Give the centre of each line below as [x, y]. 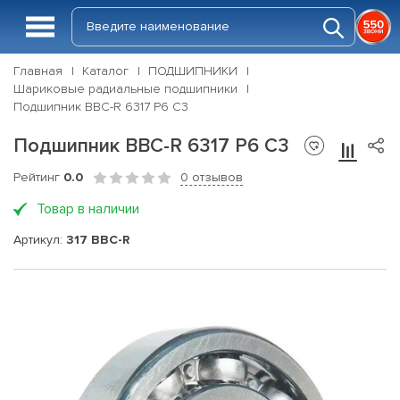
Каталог [105, 71]
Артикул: [40, 239]
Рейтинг [38, 177]
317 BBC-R [98, 239]
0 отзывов [212, 177]
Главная [38, 71]
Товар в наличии [88, 209]
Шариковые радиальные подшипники [125, 89]
